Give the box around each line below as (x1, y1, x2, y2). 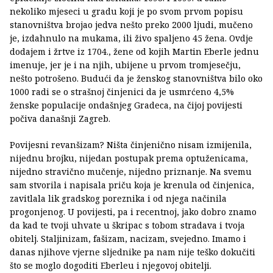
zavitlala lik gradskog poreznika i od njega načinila (10, 193, 227, 205)
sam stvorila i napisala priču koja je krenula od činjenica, (10, 179, 254, 191)
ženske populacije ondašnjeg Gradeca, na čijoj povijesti (10, 99, 243, 112)
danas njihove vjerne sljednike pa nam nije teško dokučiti (10, 246, 255, 258)
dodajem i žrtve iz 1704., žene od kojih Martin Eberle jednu (10, 46, 259, 58)
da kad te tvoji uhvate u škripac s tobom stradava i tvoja (10, 219, 245, 232)
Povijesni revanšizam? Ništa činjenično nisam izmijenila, (10, 139, 252, 151)
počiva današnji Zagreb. (10, 113, 110, 125)
